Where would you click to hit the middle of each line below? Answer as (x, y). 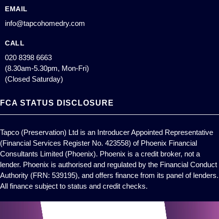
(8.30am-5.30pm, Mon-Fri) (47, 68)
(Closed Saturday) (34, 79)
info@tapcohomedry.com (45, 23)
